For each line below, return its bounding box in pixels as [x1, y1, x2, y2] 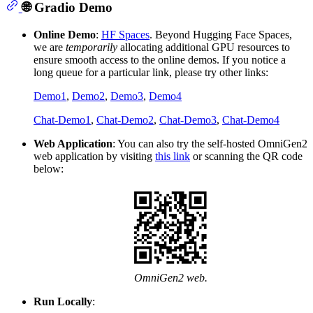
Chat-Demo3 [159, 114, 217, 126]
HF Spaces [101, 29, 150, 41]
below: [34, 163, 64, 175]
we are [34, 41, 66, 54]
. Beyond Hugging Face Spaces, [150, 29, 292, 41]
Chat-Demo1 [34, 114, 91, 126]
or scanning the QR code [190, 150, 303, 163]
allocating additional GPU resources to [117, 41, 290, 54]
